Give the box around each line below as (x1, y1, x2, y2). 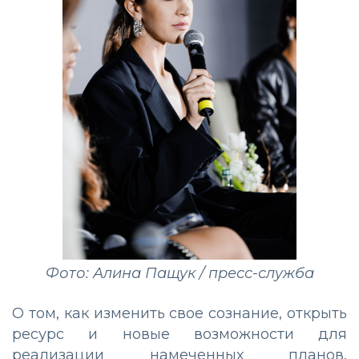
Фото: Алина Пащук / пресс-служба (45, 264, 314, 283)
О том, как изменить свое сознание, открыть (12, 305, 347, 323)
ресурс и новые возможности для (12, 325, 347, 344)
